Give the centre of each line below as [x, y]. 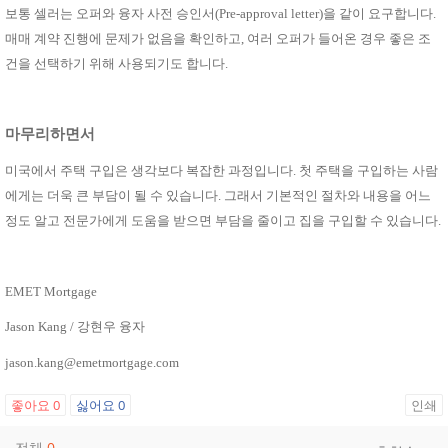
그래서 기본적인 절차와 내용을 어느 [327, 195]
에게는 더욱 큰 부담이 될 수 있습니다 [111, 195]
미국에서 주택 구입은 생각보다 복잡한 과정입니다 [149, 170]
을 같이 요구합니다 [378, 13]
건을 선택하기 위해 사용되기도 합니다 [115, 63]
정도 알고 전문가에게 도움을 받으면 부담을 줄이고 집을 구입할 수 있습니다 [221, 220]
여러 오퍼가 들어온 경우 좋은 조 [339, 38]
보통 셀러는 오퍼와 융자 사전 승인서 [110, 13]
